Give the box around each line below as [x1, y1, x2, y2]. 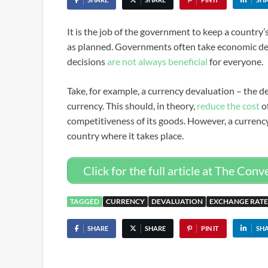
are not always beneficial [107, 56, 208, 67]
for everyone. [208, 56, 263, 67]
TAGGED [70, 197, 99, 206]
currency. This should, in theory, [67, 100, 197, 111]
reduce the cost [197, 100, 260, 111]
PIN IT [200, 224, 219, 232]
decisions [67, 56, 107, 67]
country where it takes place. [67, 130, 184, 141]
